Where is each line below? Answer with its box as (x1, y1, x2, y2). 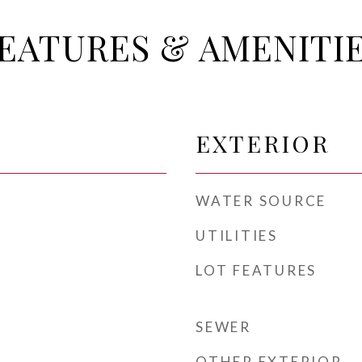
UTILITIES (196, 227, 278, 244)
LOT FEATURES (196, 262, 317, 279)
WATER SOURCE (196, 192, 326, 209)
